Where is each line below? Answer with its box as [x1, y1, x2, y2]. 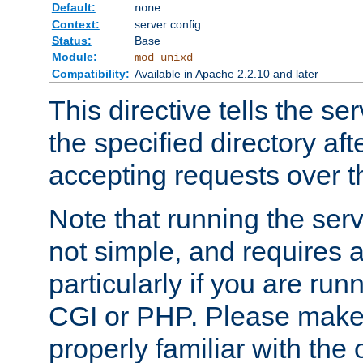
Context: [51, 17, 100, 31]
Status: [51, 33, 92, 47]
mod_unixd [134, 50, 193, 64]
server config [134, 17, 201, 31]
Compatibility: [51, 66, 130, 80]
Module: [51, 49, 97, 63]
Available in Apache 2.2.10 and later [134, 66, 318, 80]
